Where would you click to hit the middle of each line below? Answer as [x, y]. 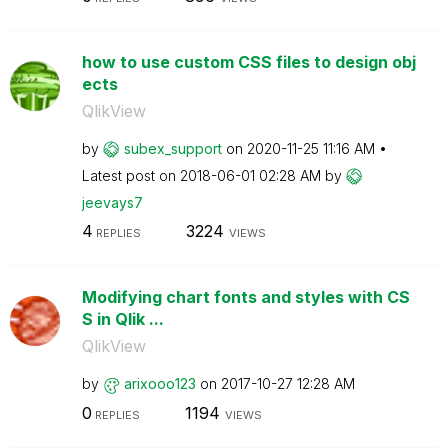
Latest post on [130, 175]
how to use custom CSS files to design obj [248, 61]
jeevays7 [112, 202]
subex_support [172, 148]
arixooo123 [159, 383]
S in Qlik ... [122, 319]
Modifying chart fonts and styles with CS [245, 297]
